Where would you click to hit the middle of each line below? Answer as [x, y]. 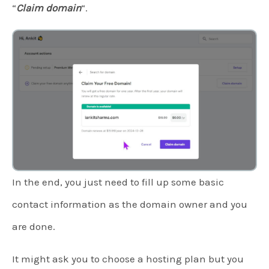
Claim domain [49, 8]
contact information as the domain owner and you [130, 204]
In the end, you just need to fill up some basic [118, 182]
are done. [34, 227]
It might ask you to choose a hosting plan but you [128, 259]
